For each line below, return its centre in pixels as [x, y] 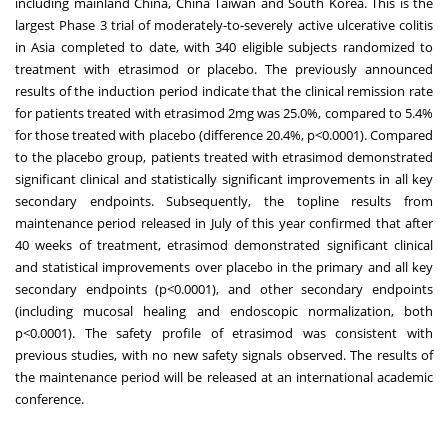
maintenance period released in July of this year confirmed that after [224, 223]
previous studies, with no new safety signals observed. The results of [224, 355]
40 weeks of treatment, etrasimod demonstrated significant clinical [224, 245]
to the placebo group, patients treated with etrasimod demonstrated [224, 157]
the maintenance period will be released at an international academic [224, 377]
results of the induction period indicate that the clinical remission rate [224, 91]
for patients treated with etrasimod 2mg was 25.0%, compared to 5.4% [224, 113]
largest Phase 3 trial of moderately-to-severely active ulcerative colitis [224, 25]
